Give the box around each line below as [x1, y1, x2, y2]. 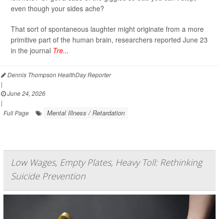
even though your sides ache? [11, 3, 104, 14]
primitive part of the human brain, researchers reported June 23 [11, 35, 208, 45]
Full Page [3, 109, 29, 117]
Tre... [53, 45, 69, 56]
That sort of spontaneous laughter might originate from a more [11, 24, 204, 34]
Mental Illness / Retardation [47, 108, 125, 118]
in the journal [11, 45, 53, 56]
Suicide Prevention [11, 170, 86, 182]
